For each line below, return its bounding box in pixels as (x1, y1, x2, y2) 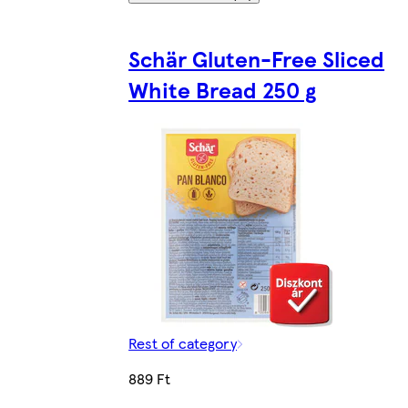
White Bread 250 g (128, 73, 317, 105)
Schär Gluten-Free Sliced (128, 42, 385, 74)
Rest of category (128, 331, 238, 353)
